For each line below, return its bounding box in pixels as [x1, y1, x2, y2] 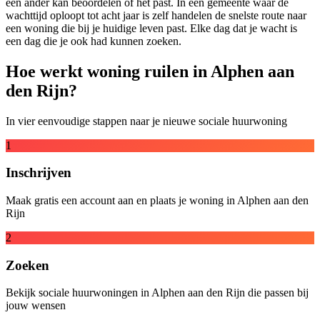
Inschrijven [6, 165, 71, 181]
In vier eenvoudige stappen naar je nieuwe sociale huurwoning [6, 114, 287, 127]
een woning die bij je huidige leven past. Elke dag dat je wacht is [6, 21, 297, 34]
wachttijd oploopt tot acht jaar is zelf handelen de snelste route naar [6, 9, 306, 21]
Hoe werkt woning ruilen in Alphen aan [6, 61, 294, 81]
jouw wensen [6, 299, 66, 312]
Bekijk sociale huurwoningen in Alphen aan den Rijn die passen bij [6, 286, 309, 299]
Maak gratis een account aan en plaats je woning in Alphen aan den [6, 194, 309, 206]
